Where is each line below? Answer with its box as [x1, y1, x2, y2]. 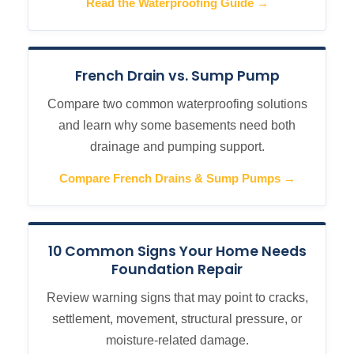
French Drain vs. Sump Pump [74, 66, 280, 85]
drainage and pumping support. [89, 140, 265, 153]
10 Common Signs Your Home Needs [47, 242, 307, 261]
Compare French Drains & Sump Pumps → [58, 172, 296, 185]
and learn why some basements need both [58, 119, 296, 132]
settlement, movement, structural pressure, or [52, 312, 302, 326]
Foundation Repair [111, 260, 243, 279]
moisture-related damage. [105, 333, 249, 347]
